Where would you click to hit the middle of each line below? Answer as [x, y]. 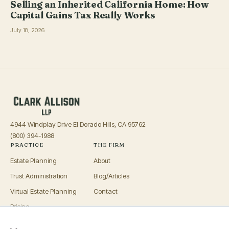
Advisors [22, 222]
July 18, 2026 [27, 30]
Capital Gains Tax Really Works [83, 15]
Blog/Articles [112, 176]
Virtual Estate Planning [43, 191]
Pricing [20, 206]
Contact [106, 191]
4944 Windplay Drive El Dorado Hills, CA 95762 [78, 124]
